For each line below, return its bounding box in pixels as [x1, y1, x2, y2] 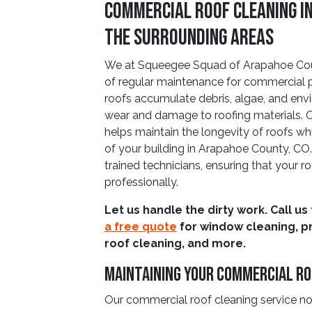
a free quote [104, 220, 177, 233]
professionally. [104, 175, 178, 189]
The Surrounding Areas [104, 24, 274, 52]
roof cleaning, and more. [104, 237, 246, 250]
